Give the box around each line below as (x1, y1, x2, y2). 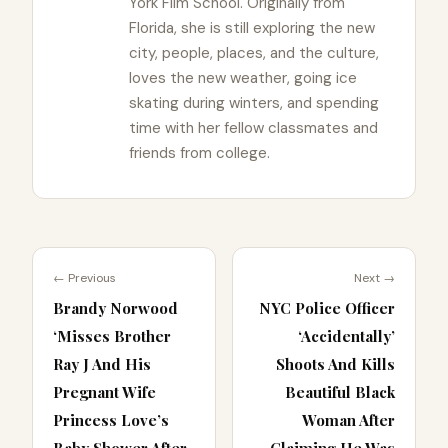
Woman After (302, 410, 395, 431)
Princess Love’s (53, 410, 169, 431)
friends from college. (129, 143, 270, 164)
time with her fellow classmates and (129, 118, 378, 139)
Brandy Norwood (53, 298, 178, 319)
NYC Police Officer (259, 298, 395, 319)
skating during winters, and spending (129, 93, 379, 114)
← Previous (53, 270, 116, 287)
